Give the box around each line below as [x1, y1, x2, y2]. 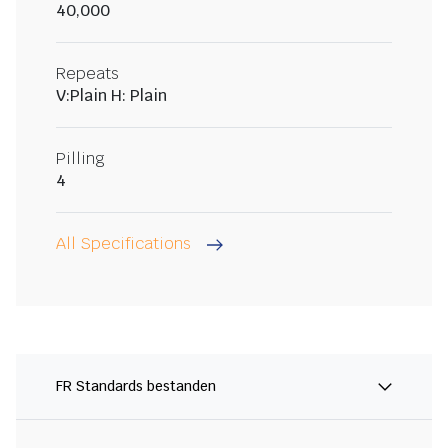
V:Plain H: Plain [56, 85, 167, 107]
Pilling [56, 148, 105, 170]
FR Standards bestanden [56, 377, 216, 396]
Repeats [56, 63, 119, 85]
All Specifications [56, 233, 191, 255]
